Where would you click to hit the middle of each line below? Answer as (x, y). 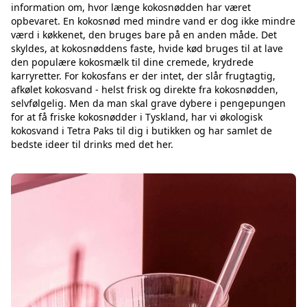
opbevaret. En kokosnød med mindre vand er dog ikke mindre (153, 21)
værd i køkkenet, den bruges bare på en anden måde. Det (144, 35)
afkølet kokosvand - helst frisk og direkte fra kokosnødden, (145, 89)
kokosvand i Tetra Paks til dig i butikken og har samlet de (142, 131)
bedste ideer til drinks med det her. (92, 144)
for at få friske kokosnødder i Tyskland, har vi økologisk (137, 117)
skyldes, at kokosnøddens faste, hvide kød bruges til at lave (147, 48)
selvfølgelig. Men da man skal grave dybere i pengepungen (148, 103)
